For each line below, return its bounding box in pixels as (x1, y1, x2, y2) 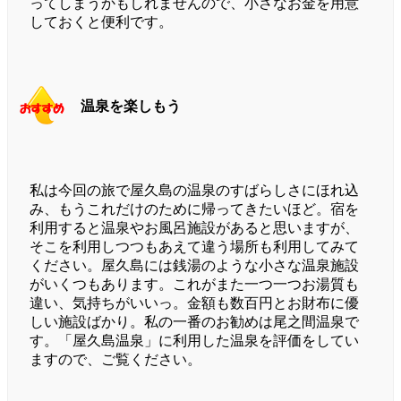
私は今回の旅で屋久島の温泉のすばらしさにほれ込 (30, 183, 359, 199)
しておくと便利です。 (30, 14, 173, 30)
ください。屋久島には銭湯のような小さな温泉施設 (30, 258, 359, 274)
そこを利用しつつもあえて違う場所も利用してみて (30, 239, 359, 255)
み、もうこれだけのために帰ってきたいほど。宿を (30, 201, 359, 218)
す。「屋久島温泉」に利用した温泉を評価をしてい (30, 333, 359, 349)
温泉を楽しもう (81, 98, 181, 115)
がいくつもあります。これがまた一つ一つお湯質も (30, 277, 359, 293)
